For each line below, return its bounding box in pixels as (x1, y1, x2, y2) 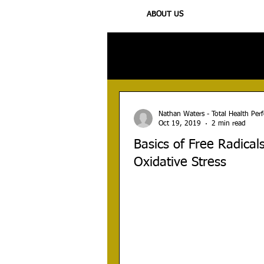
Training (206, 51, 235, 60)
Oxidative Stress (134, 156, 226, 169)
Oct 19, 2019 (159, 120, 201, 128)
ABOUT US (147, 10, 183, 18)
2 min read (212, 120, 246, 128)
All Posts (107, 51, 137, 60)
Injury (161, 51, 183, 60)
